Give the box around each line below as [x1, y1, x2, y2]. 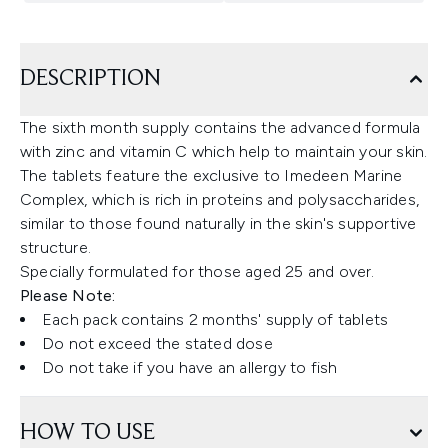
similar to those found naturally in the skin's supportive [20, 214, 417, 234]
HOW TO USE [20, 421, 155, 446]
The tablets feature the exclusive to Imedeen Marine [20, 166, 403, 186]
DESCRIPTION [20, 67, 161, 92]
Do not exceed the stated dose [42, 334, 273, 354]
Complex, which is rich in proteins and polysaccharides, [20, 190, 420, 210]
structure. [20, 238, 91, 258]
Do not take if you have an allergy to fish [42, 358, 338, 378]
